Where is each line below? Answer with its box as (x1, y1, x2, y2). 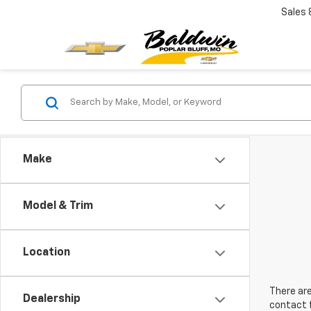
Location (23, 247, 70, 258)
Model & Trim (23, 201, 93, 212)
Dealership (23, 294, 81, 305)
